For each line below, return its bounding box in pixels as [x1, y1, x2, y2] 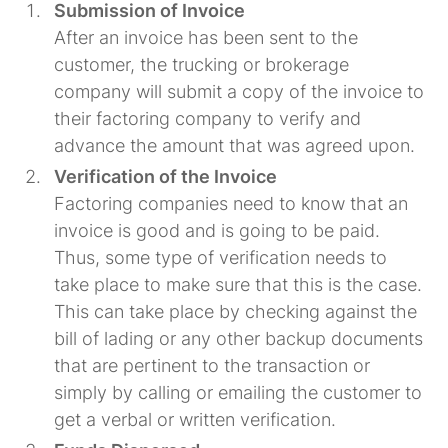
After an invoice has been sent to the [54, 26, 359, 48]
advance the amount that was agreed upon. [54, 134, 416, 156]
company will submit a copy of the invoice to [54, 80, 425, 102]
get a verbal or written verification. [54, 408, 337, 430]
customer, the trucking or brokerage [54, 53, 350, 75]
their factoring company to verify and [54, 107, 362, 129]
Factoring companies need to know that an [54, 192, 409, 214]
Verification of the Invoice [54, 165, 278, 187]
